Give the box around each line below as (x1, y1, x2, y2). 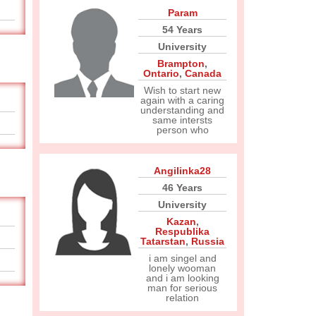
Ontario (143, 68, 179, 79)
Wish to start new (144, 85, 221, 96)
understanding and (140, 104, 224, 116)
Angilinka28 (154, 165, 211, 176)
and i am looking (145, 272, 219, 284)
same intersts (152, 114, 212, 126)
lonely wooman (149, 262, 216, 274)
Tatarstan (140, 236, 186, 247)
